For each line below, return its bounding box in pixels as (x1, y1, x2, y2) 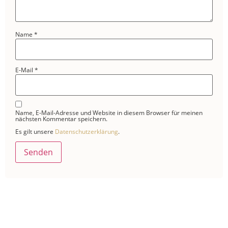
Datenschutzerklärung (55, 127, 118, 136)
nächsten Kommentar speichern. (15, 114, 107, 123)
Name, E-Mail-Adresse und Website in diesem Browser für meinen (15, 108, 203, 117)
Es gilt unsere (15, 127, 55, 136)
